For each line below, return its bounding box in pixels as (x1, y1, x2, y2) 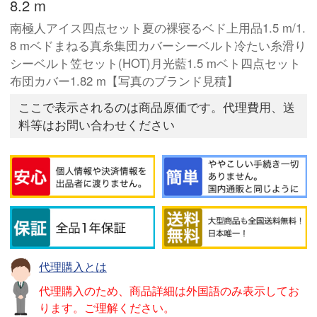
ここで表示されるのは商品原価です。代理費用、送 (18, 98, 296, 116)
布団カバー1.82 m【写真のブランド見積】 (10, 72, 239, 90)
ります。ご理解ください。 (38, 299, 175, 316)
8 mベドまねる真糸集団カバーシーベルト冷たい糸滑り (10, 37, 307, 54)
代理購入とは (38, 258, 107, 275)
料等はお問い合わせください (18, 116, 175, 134)
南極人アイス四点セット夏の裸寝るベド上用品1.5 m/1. (10, 19, 306, 37)
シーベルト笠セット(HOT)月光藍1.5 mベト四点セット (10, 54, 301, 72)
